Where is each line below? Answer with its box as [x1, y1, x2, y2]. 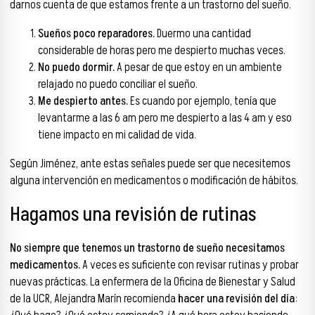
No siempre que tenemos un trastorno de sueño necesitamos [10, 240, 285, 257]
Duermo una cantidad [155, 25, 251, 43]
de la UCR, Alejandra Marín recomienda [10, 290, 178, 308]
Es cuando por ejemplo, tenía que [128, 93, 276, 110]
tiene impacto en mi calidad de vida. [38, 127, 196, 144]
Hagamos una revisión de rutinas [10, 200, 257, 229]
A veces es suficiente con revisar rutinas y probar [80, 257, 299, 274]
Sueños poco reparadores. [38, 25, 155, 43]
